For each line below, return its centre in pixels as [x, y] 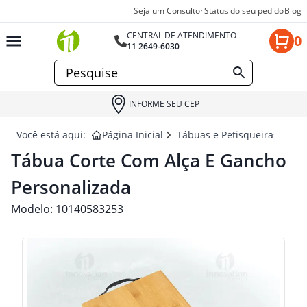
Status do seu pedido [244, 11]
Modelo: [33, 209]
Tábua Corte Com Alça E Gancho [149, 160]
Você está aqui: [51, 135]
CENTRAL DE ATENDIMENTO [182, 35]
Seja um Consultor [169, 11]
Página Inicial [133, 135]
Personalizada [71, 187]
